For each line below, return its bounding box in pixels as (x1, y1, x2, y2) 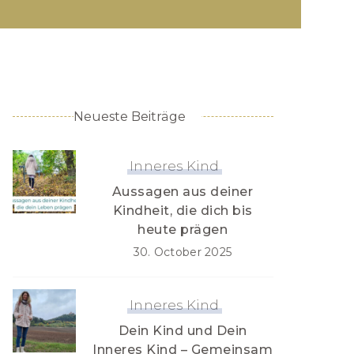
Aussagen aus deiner (111, 184, 254, 199)
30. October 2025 (133, 245, 232, 259)
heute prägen (137, 222, 228, 237)
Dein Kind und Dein (118, 323, 247, 338)
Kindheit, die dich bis (112, 203, 253, 218)
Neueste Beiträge (73, 109, 186, 124)
